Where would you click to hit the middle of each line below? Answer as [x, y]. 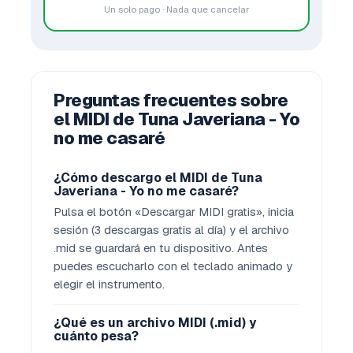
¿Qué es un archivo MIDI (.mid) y [155, 323]
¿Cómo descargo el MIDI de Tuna [158, 178]
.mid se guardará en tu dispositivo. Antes [161, 248]
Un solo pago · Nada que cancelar [176, 9]
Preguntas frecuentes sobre [171, 100]
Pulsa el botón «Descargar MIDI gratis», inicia [174, 212]
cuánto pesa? [96, 336]
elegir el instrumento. [109, 284]
